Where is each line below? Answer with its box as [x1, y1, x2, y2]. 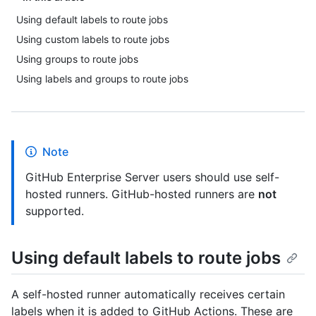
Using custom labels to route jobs [16, 33, 169, 45]
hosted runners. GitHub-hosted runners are [25, 187, 258, 201]
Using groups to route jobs [16, 53, 138, 65]
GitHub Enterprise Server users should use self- [25, 170, 279, 184]
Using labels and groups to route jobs [16, 73, 188, 85]
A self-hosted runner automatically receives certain [11, 287, 285, 302]
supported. [25, 204, 84, 218]
